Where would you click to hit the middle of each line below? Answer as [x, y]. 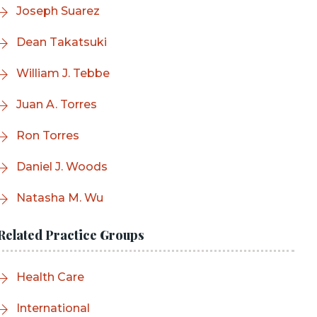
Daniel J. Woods [62, 167]
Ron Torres [48, 136]
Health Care [50, 277]
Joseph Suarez [58, 11]
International [53, 308]
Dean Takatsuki [62, 42]
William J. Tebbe [63, 73]
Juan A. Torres [57, 104]
